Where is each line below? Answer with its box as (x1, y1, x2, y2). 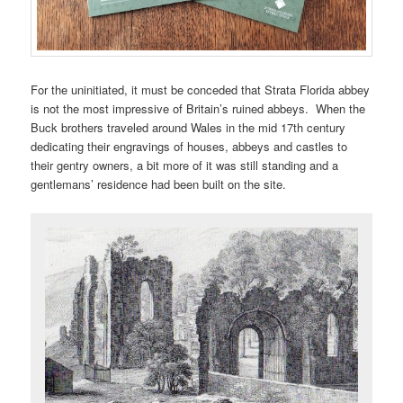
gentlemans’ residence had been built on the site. (31, 175, 287, 193)
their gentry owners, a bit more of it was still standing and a (31, 157, 339, 175)
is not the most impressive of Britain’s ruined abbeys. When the (31, 100, 366, 118)
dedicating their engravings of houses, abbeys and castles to (31, 138, 348, 156)
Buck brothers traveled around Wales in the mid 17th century (31, 119, 346, 137)
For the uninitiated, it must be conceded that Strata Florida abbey (31, 81, 371, 99)
